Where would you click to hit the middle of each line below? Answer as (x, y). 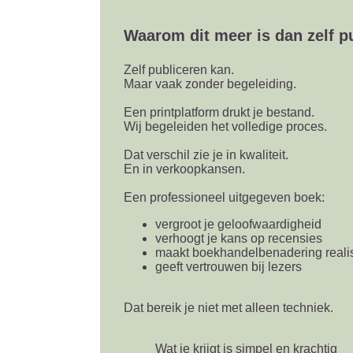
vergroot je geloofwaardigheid (238, 224)
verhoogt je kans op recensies (238, 238)
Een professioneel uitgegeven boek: (224, 197)
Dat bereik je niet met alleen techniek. (228, 308)
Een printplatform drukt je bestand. (219, 112)
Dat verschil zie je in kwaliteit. (206, 155)
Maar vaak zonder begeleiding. (210, 84)
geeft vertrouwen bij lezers (228, 267)
